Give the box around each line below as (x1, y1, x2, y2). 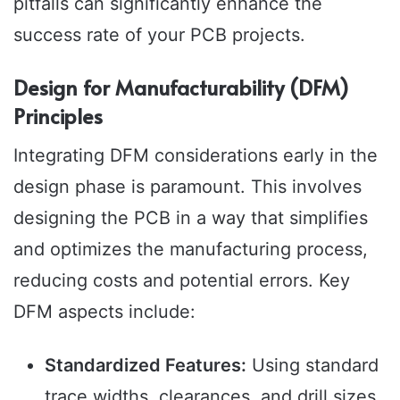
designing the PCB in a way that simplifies (13, 207, 368, 229)
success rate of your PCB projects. (13, 23, 305, 46)
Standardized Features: (45, 354, 246, 377)
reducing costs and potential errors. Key (13, 270, 350, 292)
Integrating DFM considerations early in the (13, 145, 378, 167)
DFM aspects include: (13, 301, 196, 323)
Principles (13, 101, 103, 129)
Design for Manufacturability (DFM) (13, 72, 349, 101)
